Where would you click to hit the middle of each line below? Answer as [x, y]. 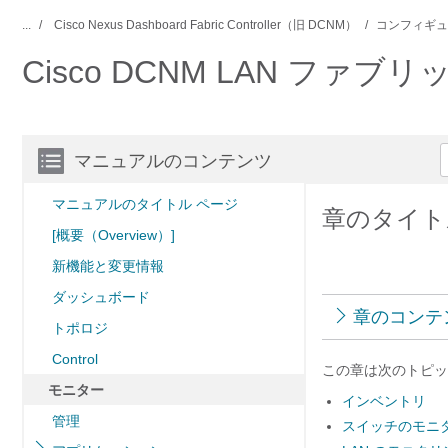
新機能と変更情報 [108, 266]
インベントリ [384, 401]
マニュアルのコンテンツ [173, 161]
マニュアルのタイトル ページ [145, 204]
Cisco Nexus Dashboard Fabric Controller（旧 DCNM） [205, 25]
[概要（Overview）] [113, 235]
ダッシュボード [101, 297]
